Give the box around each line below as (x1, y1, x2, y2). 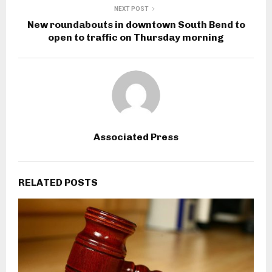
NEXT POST (114, 5, 149, 13)
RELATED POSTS (18, 177, 98, 189)
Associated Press (93, 131, 178, 143)
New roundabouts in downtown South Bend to (27, 19, 245, 31)
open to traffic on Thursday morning (48, 32, 224, 44)
